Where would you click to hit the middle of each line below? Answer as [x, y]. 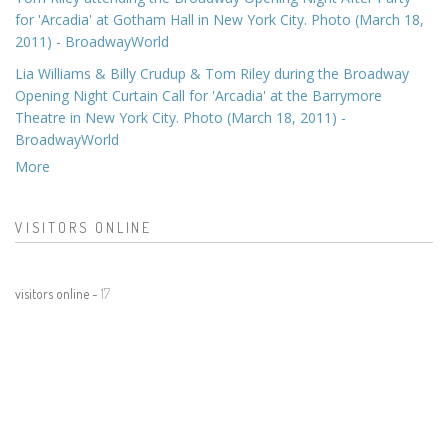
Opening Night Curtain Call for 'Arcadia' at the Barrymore [198, 95]
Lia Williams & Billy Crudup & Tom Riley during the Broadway [212, 73]
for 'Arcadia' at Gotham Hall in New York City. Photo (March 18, [219, 19]
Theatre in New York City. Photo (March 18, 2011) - [180, 117]
